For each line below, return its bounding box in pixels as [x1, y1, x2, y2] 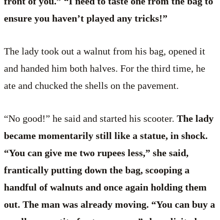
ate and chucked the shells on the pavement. [4, 80, 179, 91]
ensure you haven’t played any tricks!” [4, 12, 167, 24]
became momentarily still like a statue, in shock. [4, 130, 208, 141]
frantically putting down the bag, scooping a [4, 165, 190, 176]
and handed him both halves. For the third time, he [4, 62, 205, 74]
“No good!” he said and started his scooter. [4, 113, 174, 124]
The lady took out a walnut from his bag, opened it [4, 45, 205, 56]
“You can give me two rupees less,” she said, [4, 147, 189, 159]
